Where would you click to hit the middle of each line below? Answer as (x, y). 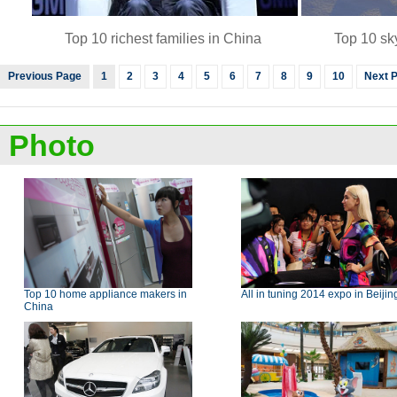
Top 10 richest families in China (165, 39)
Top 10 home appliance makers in (105, 294)
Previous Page (45, 76)
